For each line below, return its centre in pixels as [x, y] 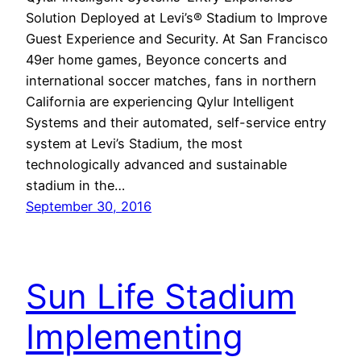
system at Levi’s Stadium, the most [134, 143]
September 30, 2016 [89, 206]
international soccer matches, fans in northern [171, 80]
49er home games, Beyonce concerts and [156, 59]
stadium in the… [75, 185]
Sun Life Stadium [161, 297]
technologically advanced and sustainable [156, 164]
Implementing [135, 337]
